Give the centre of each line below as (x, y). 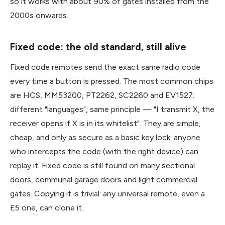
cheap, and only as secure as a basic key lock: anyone (105, 137)
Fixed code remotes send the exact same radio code (105, 67)
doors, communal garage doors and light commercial (104, 179)
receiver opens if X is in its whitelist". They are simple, (105, 123)
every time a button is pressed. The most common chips (112, 81)
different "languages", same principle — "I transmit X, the (112, 109)
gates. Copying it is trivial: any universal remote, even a (107, 193)
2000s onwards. (39, 15)
